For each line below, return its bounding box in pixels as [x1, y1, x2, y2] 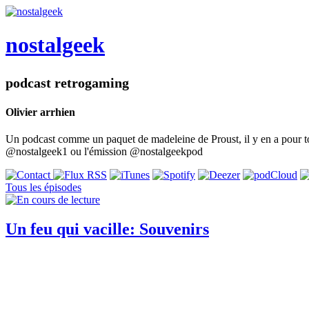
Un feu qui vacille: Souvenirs [6, 220, 209, 239]
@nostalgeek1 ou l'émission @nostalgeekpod [6, 146, 203, 158]
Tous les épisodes [6, 181, 81, 194]
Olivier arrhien [6, 106, 75, 119]
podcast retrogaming [6, 74, 129, 90]
